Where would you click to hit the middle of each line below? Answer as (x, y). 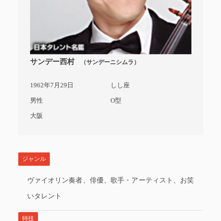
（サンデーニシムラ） (110, 62)
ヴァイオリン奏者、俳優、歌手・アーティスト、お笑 (110, 180)
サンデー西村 (52, 62)
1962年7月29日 (52, 85)
